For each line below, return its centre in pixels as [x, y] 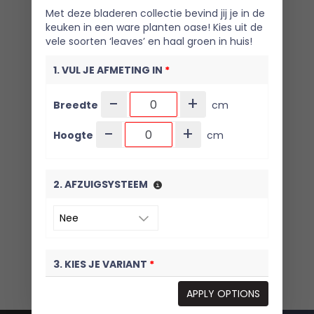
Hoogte [73, 135]
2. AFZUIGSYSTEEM [100, 185]
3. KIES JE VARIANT [101, 264]
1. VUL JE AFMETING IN [109, 70]
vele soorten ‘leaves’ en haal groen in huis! [149, 42]
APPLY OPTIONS [224, 293]
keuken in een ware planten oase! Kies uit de [154, 28]
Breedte [75, 105]
